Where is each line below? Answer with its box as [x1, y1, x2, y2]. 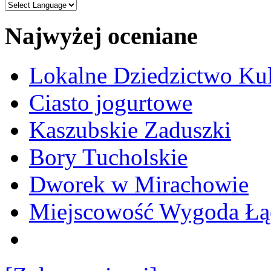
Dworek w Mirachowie [29, 171, 249, 198]
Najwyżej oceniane [5, 22, 198, 50]
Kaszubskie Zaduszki [29, 117, 231, 143]
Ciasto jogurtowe [29, 90, 192, 116]
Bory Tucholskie [29, 144, 188, 171]
